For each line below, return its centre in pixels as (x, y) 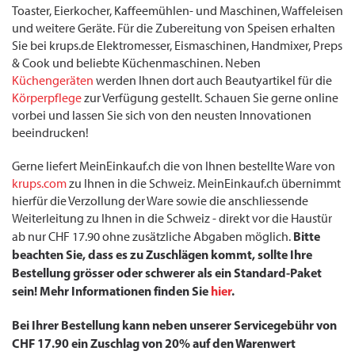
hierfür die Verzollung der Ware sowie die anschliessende (160, 201)
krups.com (39, 183)
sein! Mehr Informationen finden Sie (111, 291)
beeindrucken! (50, 133)
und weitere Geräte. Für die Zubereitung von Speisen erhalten (174, 28)
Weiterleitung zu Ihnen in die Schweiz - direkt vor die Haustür (172, 218)
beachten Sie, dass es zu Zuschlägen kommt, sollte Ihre (162, 254)
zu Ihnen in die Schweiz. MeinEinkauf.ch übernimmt (204, 183)
